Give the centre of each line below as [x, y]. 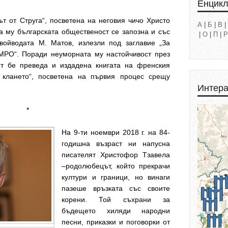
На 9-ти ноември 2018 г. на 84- [116, 132]
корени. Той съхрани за [116, 199]
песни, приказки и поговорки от [116, 222]
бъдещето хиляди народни [116, 211]
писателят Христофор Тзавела [116, 155]
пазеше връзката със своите [116, 188]
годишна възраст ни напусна [116, 144]
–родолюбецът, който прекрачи [116, 166]
